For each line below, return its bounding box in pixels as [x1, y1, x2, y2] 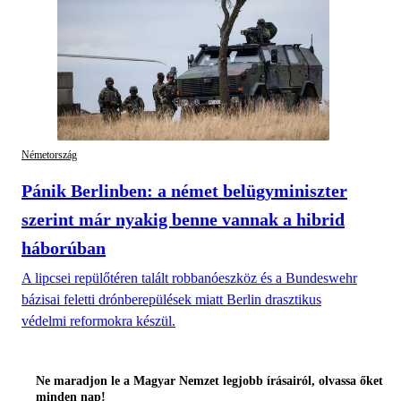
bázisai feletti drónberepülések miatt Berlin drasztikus [21, 292, 321, 308]
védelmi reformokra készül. [21, 313, 175, 329]
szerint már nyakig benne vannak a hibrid [21, 209, 345, 230]
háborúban [21, 238, 106, 259]
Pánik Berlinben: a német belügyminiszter [21, 181, 347, 201]
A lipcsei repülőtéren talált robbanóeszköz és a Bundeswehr [21, 270, 357, 286]
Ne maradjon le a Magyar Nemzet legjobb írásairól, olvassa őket [36, 374, 383, 388]
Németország [21, 148, 77, 161]
